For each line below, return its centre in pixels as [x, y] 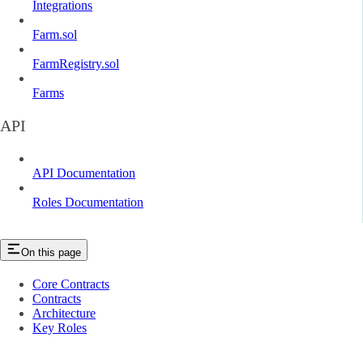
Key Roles [60, 327]
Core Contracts [71, 284]
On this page [51, 252]
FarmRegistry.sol [76, 63]
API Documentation [84, 173]
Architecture [64, 313]
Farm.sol [55, 34]
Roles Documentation [88, 202]
